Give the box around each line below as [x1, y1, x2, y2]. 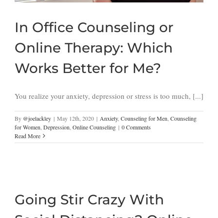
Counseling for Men [121, 114, 167, 123]
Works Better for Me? [15, 60, 161, 77]
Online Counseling [73, 123, 116, 131]
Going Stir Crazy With [15, 191, 164, 208]
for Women [15, 123, 40, 131]
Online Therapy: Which [15, 39, 173, 56]
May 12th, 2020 [57, 114, 94, 123]
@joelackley [23, 114, 51, 123]
